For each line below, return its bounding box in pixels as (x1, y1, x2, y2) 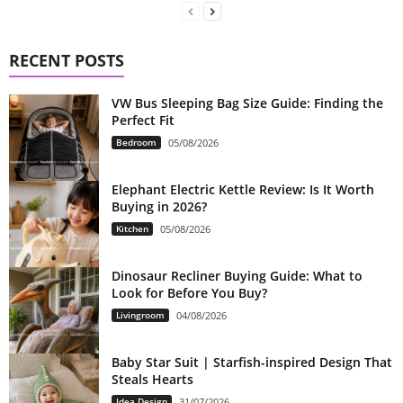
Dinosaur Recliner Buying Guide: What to (112, 266, 363, 284)
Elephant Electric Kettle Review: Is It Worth (112, 180, 374, 198)
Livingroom (116, 308, 165, 321)
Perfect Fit (112, 111, 175, 129)
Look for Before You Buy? (112, 283, 267, 301)
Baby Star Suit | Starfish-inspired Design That (112, 353, 392, 371)
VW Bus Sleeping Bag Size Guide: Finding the (112, 94, 383, 112)
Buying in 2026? (112, 197, 207, 215)
